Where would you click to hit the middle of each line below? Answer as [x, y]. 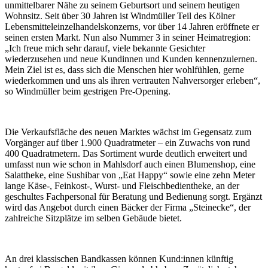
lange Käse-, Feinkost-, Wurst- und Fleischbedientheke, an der [122, 185]
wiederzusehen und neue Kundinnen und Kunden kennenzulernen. [131, 59]
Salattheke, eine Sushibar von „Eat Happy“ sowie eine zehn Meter [130, 175]
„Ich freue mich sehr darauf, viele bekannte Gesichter [105, 48]
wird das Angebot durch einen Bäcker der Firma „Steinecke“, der [128, 207]
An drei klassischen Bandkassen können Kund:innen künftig [119, 258]
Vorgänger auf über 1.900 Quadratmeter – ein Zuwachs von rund [127, 142]
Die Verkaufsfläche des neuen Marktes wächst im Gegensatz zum [128, 132]
